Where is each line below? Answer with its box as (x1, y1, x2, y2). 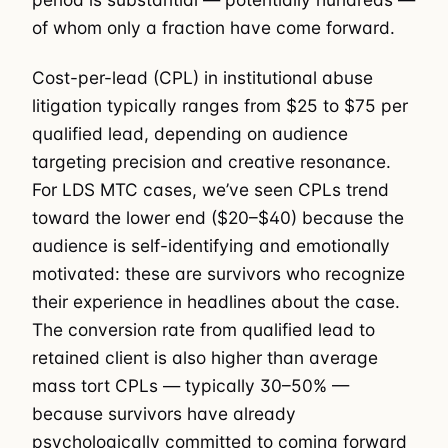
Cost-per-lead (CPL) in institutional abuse (32, 66, 373, 88)
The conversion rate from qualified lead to (32, 318, 375, 340)
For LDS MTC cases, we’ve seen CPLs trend (32, 178, 389, 200)
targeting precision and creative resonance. (32, 150, 391, 172)
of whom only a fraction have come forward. (32, 16, 395, 38)
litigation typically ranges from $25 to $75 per (32, 94, 408, 116)
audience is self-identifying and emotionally (32, 234, 390, 256)
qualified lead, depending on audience (32, 122, 348, 144)
